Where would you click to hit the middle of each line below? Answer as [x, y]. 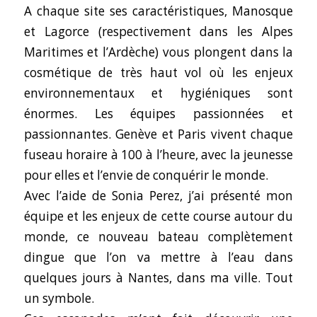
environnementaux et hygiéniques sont [158, 93]
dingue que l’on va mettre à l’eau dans [158, 258]
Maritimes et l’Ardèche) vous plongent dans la [158, 52]
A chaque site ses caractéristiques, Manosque [158, 11]
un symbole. [59, 299]
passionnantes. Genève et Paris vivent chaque [158, 134]
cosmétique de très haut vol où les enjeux [158, 73]
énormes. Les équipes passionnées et [158, 114]
